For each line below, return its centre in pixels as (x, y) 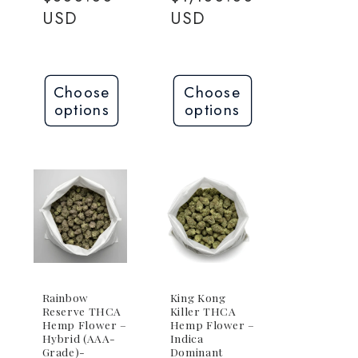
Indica (187, 338)
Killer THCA (203, 311)
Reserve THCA (82, 311)
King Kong (198, 298)
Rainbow (65, 298)
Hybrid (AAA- (79, 338)
